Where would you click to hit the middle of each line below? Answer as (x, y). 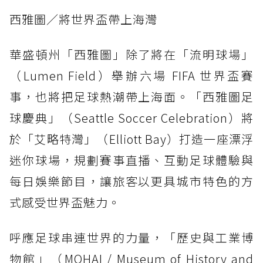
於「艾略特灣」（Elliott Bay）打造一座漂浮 (131, 139)
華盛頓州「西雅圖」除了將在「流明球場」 (131, 54)
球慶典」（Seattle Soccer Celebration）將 (131, 117)
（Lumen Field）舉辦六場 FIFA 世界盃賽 (131, 75)
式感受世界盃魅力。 (65, 202)
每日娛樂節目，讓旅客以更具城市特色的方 (131, 181)
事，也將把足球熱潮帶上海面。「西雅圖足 (131, 96)
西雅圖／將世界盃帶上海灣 (83, 19)
